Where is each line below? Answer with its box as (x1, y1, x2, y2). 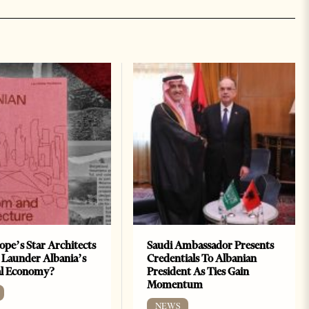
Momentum (146, 278, 203, 292)
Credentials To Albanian (146, 252, 257, 266)
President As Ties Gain (146, 265, 249, 279)
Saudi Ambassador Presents (146, 239, 274, 252)
